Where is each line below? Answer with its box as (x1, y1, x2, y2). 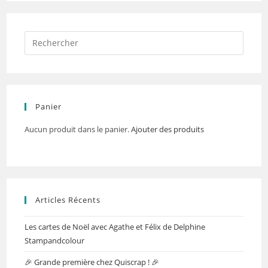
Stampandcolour (25, 234, 85, 246)
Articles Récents (35, 194, 101, 205)
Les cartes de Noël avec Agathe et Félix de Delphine (25, 221, 206, 232)
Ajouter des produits (131, 123, 205, 135)
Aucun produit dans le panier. (25, 123, 132, 135)
